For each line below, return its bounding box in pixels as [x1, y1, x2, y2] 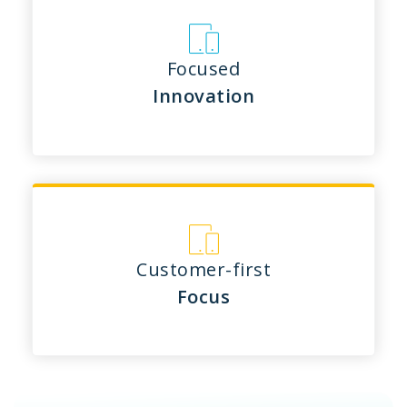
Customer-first [136, 256, 271, 282]
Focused [166, 56, 241, 82]
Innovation [153, 84, 254, 109]
